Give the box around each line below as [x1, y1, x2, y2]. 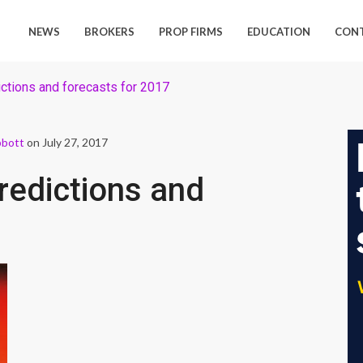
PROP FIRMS [159, 25, 224, 38]
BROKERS [84, 25, 135, 38]
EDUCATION [247, 25, 311, 38]
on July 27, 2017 [24, 135, 108, 149]
